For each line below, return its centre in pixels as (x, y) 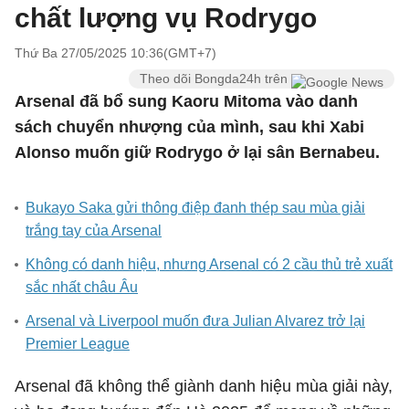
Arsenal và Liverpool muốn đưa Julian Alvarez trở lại (195, 321)
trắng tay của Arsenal (94, 231)
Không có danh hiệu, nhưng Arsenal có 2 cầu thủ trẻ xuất (209, 264)
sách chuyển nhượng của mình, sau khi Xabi (189, 127)
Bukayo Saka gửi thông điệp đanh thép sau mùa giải (195, 208)
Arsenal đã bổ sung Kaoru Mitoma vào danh (186, 101)
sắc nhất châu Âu (82, 287)
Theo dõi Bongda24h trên (215, 79)
